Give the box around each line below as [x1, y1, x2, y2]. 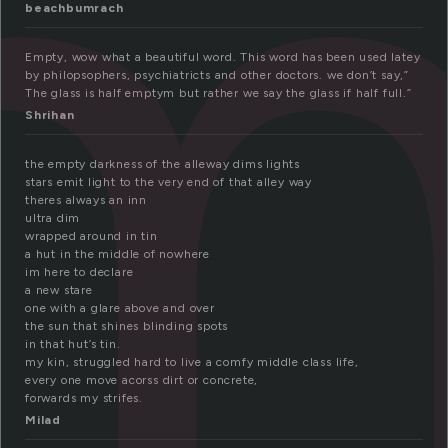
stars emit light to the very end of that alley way [25, 175, 312, 190]
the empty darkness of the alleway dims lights [25, 157, 300, 172]
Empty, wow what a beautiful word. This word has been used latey [25, 50, 421, 65]
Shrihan [25, 108, 75, 123]
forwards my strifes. [25, 391, 143, 406]
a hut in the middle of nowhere [25, 247, 210, 262]
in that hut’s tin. [25, 337, 121, 352]
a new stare [25, 283, 93, 298]
